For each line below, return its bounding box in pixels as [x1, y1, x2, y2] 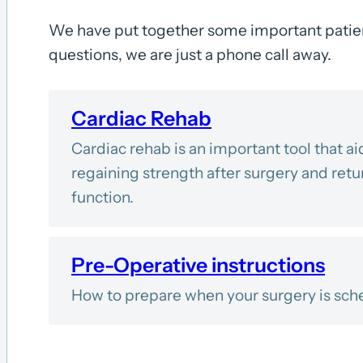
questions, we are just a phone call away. [49, 45, 331, 64]
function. [71, 187, 134, 207]
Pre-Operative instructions [71, 252, 325, 277]
